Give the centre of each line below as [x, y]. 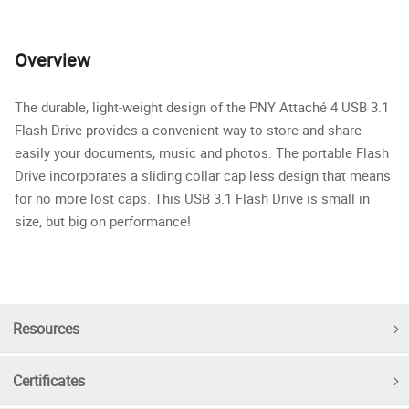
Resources [46, 328]
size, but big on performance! [103, 220]
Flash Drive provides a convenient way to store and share [188, 129]
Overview [52, 59]
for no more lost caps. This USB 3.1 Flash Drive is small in [192, 198]
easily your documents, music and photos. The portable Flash [202, 152]
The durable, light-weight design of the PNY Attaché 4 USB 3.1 [202, 106]
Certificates [49, 380]
